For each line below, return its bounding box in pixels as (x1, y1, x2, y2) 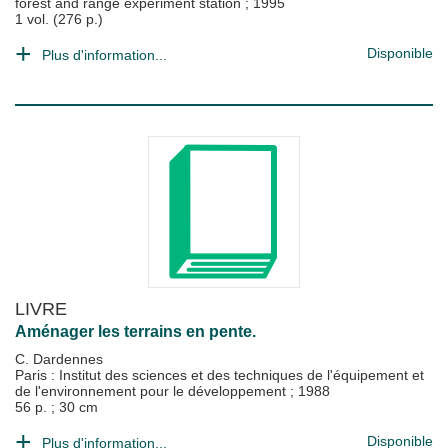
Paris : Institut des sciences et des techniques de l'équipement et (15, 367, 424, 383)
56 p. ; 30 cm (15, 399, 98, 415)
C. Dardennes (15, 351, 103, 367)
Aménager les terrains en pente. (15, 323, 256, 340)
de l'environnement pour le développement (15, 383, 290, 399)
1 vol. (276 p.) (15, 11, 103, 27)
